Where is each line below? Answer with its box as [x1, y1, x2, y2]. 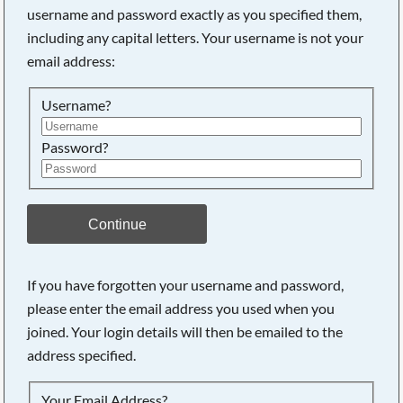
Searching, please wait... [137, 38, 281, 55]
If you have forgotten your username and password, [27, 275, 345, 293]
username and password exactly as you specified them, [27, 4, 363, 22]
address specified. [27, 345, 137, 363]
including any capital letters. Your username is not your [27, 28, 364, 46]
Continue [87, 215, 147, 232]
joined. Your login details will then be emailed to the [27, 322, 344, 340]
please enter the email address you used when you [27, 299, 336, 317]
